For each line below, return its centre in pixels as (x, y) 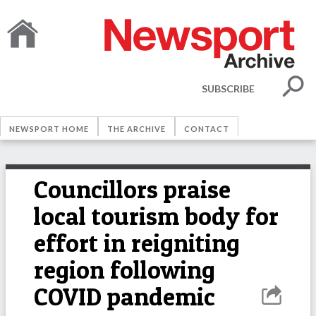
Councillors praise (132, 189)
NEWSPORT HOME (49, 129)
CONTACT (207, 129)
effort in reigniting (137, 243)
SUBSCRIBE (228, 88)
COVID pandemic (124, 297)
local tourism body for (156, 216)
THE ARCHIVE (136, 129)
